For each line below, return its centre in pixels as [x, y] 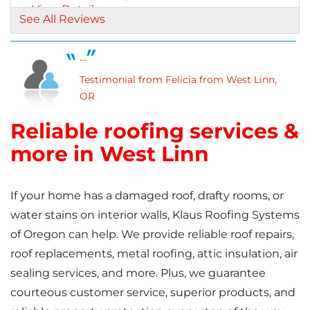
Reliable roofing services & [155, 131]
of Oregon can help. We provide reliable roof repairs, [152, 234]
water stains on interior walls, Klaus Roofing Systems [155, 215]
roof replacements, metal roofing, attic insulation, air [154, 253]
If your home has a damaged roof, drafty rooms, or [147, 195]
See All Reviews [62, 19]
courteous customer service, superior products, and [153, 292]
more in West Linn [110, 154]
